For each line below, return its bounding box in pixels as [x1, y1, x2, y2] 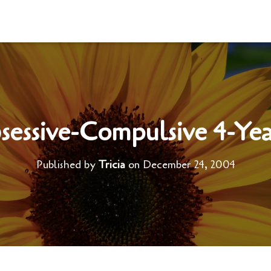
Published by [36, 157, 99, 172]
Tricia [98, 157, 125, 172]
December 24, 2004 [142, 157, 235, 172]
